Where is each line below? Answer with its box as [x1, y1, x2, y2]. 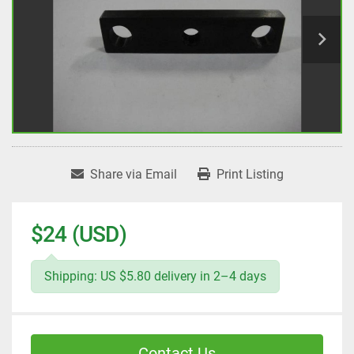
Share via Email [89, 167, 177, 183]
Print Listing [216, 167, 284, 183]
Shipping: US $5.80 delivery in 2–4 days [44, 269, 266, 284]
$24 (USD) [31, 221, 126, 248]
